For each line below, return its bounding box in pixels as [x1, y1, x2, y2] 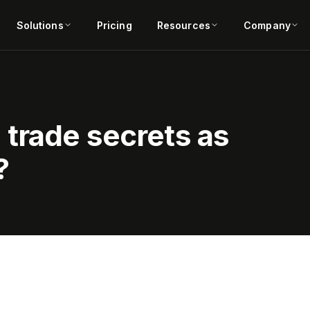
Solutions [16, 19, 64, 31]
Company [244, 19, 291, 31]
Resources [156, 19, 210, 31]
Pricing [96, 19, 132, 31]
